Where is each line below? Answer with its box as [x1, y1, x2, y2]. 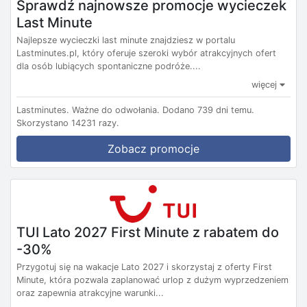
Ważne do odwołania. [72, 104, 160, 115]
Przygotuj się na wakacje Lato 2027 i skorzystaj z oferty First [16, 261, 272, 272]
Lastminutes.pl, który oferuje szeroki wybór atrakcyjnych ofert [16, 47, 276, 58]
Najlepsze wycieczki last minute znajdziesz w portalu [16, 34, 235, 45]
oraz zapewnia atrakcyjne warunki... [16, 287, 164, 298]
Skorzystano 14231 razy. [16, 117, 119, 128]
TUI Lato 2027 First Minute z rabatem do [16, 223, 279, 241]
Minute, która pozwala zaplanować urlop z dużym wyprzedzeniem [16, 274, 288, 285]
